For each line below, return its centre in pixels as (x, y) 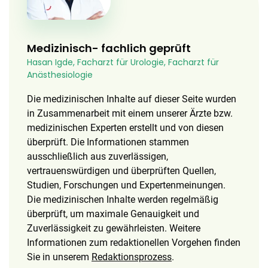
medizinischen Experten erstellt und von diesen (125, 128)
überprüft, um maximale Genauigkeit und (113, 214)
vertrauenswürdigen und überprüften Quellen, (121, 171)
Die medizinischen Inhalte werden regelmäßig (123, 200)
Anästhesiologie (60, 75)
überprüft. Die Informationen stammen (108, 142)
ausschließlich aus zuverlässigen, (98, 156)
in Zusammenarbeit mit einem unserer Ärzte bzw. (130, 113)
